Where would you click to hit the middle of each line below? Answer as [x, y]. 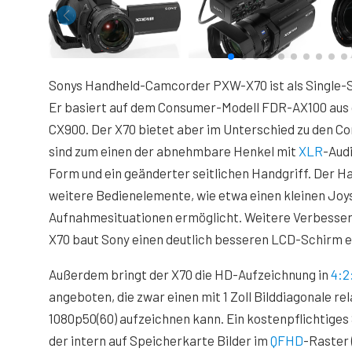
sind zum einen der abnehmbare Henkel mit [174, 151]
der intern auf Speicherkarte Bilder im [159, 340]
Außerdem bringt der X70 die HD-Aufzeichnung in [190, 274]
